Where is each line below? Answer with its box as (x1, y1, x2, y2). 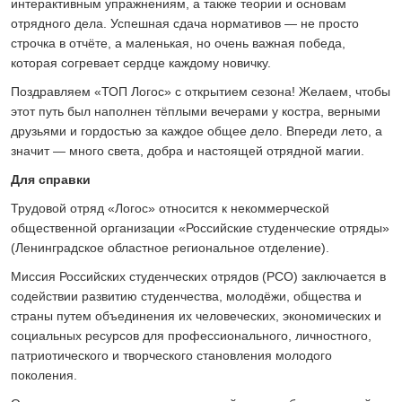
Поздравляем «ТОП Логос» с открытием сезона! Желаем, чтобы (11, 83, 390, 99)
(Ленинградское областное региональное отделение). (11, 240, 329, 255)
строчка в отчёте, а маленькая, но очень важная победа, (11, 35, 345, 50)
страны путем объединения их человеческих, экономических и (11, 308, 381, 323)
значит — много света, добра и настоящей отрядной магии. (11, 143, 364, 158)
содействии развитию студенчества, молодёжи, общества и (11, 288, 362, 303)
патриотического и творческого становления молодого (11, 347, 332, 363)
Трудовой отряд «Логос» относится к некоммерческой (11, 200, 329, 215)
